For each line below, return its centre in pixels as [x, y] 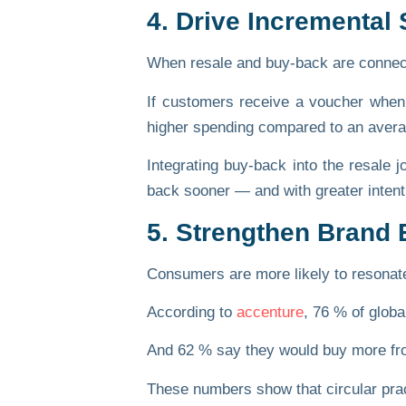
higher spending [200, 127]
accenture [270, 312]
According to [192, 312]
